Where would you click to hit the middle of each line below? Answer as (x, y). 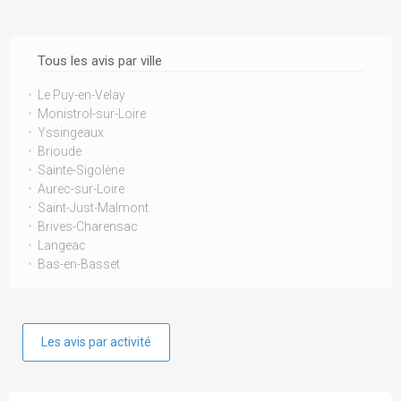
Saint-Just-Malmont (93, 208)
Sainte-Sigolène (81, 170)
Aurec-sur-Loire (81, 189)
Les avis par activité (96, 342)
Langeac (62, 245)
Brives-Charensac (88, 226)
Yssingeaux (71, 132)
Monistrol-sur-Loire (92, 114)
